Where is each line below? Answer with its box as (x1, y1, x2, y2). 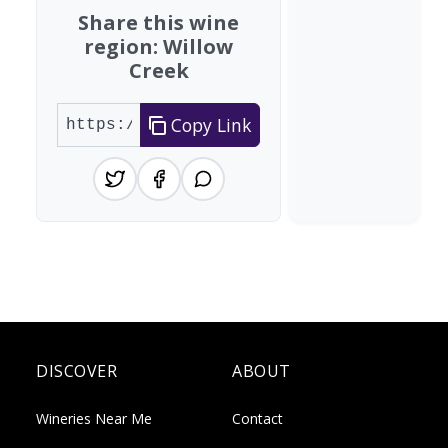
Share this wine (78, 8, 240, 36)
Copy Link (166, 112, 252, 137)
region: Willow (84, 32, 234, 60)
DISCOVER (36, 359, 117, 382)
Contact (232, 408, 283, 428)
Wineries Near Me (36, 408, 152, 428)
